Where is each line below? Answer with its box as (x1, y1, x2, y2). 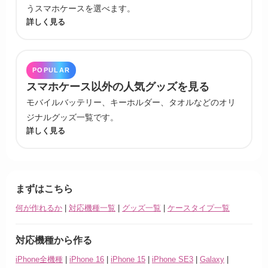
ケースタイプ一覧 (167, 203, 230, 212)
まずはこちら (16, 182, 73, 194)
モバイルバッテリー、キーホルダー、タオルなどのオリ (26, 97, 236, 107)
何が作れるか (16, 203, 62, 212)
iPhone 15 (111, 254, 145, 264)
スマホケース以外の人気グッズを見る (26, 80, 209, 93)
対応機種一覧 (69, 203, 115, 212)
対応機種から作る (16, 234, 92, 245)
